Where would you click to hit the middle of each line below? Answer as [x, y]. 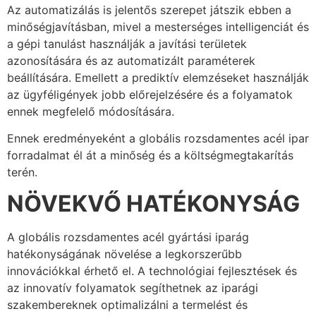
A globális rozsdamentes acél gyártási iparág [128, 237]
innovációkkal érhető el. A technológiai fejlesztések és [152, 271]
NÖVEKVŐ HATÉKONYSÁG [153, 204]
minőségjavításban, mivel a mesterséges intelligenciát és [158, 26]
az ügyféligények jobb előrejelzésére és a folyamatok [150, 94]
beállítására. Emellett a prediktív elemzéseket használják [158, 77]
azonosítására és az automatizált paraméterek [131, 60]
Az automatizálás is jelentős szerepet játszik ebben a [149, 10]
